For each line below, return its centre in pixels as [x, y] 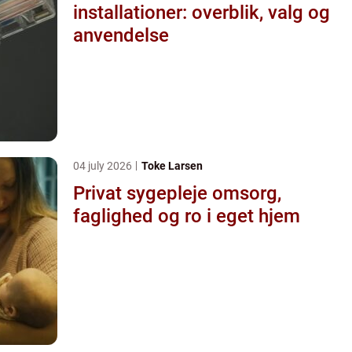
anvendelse [121, 35]
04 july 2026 [104, 165]
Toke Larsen [172, 165]
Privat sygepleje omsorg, [143, 193]
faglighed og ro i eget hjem [187, 216]
